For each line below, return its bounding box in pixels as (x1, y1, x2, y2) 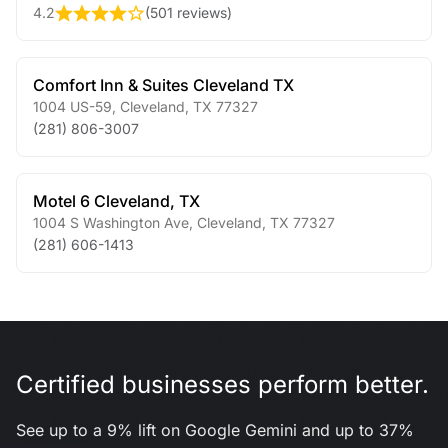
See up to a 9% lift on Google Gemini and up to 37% (16, 420, 414, 440)
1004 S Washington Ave (33, 214, 189, 231)
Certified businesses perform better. (16, 370, 429, 399)
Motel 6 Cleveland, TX (33, 191, 200, 211)
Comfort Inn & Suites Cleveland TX (33, 75, 294, 95)
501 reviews (150, 4, 227, 21)
